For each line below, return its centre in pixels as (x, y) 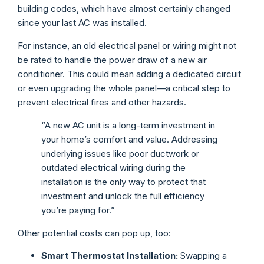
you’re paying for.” (78, 210)
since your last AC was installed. (82, 23)
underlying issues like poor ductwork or (120, 153)
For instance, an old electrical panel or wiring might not (127, 45)
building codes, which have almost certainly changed (124, 9)
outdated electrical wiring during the (113, 167)
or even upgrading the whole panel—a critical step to (124, 88)
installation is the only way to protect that (123, 181)
